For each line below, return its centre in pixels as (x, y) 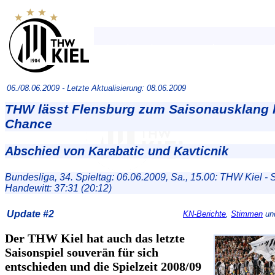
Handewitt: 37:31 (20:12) (58, 188)
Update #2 (30, 214)
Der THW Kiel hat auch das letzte (95, 238)
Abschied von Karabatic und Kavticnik (117, 151)
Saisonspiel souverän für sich (82, 253)
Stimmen (247, 214)
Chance (29, 124)
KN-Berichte (204, 214)
